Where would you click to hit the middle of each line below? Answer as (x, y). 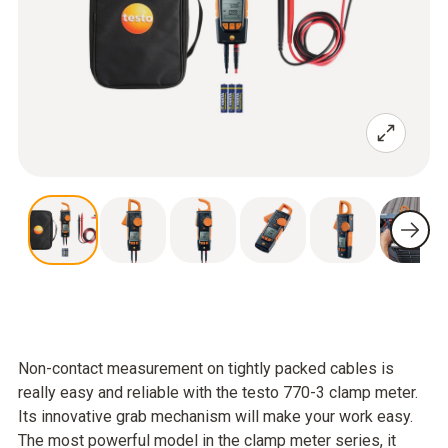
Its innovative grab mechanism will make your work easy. (215, 416)
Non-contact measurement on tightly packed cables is (206, 368)
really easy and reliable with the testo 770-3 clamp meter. (218, 392)
